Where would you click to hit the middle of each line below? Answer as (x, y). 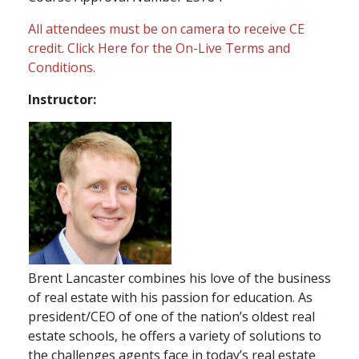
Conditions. (62, 67)
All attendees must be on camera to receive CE (166, 28)
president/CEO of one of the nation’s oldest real (171, 316)
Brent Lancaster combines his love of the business (179, 278)
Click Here (97, 48)
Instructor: (62, 99)
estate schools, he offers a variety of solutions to (175, 335)
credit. (48, 48)
